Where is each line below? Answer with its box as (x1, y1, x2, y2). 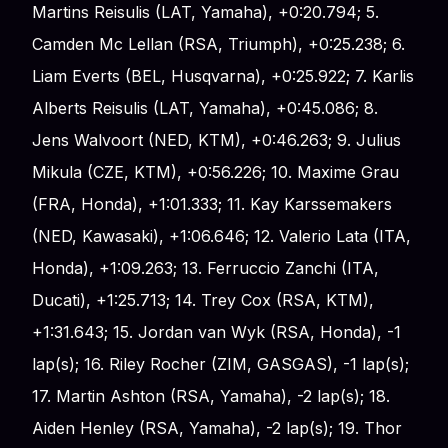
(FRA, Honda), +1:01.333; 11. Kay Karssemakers (32, 193, 392, 214)
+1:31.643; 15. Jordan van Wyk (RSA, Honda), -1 (32, 321, 401, 342)
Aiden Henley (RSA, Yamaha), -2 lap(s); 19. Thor (32, 417, 402, 438)
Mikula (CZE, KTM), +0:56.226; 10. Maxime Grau (32, 161, 399, 182)
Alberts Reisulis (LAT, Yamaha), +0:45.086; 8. (32, 97, 378, 118)
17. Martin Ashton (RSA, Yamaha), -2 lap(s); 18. (32, 385, 390, 406)
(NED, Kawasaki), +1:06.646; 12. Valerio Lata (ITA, (32, 225, 411, 246)
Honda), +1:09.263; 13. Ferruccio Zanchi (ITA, (32, 257, 379, 278)
